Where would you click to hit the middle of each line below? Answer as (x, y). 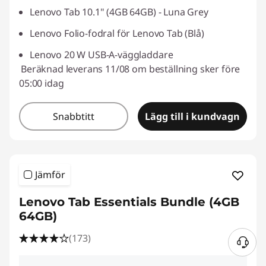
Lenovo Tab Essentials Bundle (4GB (129, 202)
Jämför (50, 175)
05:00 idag (42, 83)
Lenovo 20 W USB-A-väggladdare (102, 55)
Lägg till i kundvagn (192, 117)
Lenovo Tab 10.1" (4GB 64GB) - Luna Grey (119, 12)
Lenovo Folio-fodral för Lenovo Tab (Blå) (117, 34)
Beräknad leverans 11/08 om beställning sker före (131, 69)
